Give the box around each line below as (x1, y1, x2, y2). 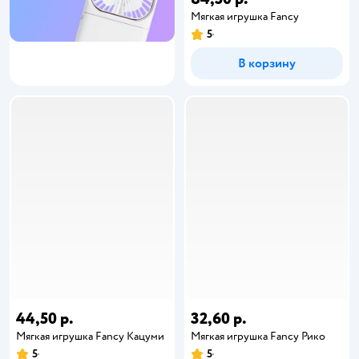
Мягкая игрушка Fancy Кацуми (16, 329, 164, 343)
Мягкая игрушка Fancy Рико (191, 329, 325, 343)
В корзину (238, 55, 296, 71)
